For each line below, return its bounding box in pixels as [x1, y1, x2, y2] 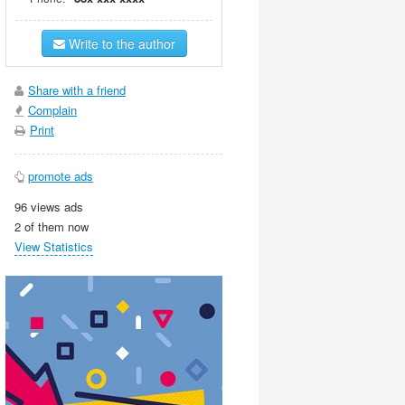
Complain [28, 101, 77, 118]
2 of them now [14, 218, 89, 235]
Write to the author [64, 34, 175, 52]
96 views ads [14, 198, 83, 215]
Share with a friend [28, 81, 126, 99]
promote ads [28, 167, 93, 184]
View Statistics [14, 238, 93, 255]
